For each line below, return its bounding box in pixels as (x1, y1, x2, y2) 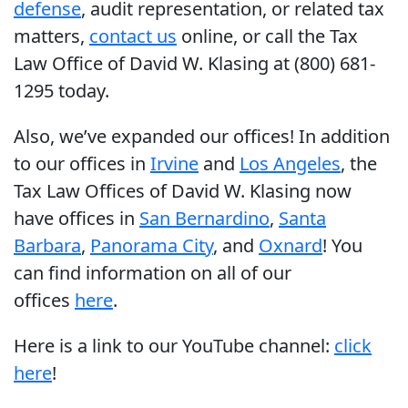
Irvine (150, 151, 199, 177)
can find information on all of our (14, 260, 291, 286)
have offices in (14, 206, 139, 231)
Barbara (14, 233, 81, 259)
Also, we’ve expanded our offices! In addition (14, 124, 390, 149)
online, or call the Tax (177, 24, 358, 49)
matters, (14, 24, 89, 49)
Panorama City (90, 233, 213, 259)
